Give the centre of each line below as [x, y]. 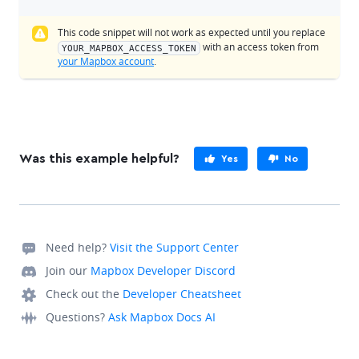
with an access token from [260, 47]
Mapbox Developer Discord [163, 270]
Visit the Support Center [174, 247]
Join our [67, 270]
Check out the [83, 294]
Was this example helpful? [99, 159]
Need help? [76, 247]
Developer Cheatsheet [182, 294]
